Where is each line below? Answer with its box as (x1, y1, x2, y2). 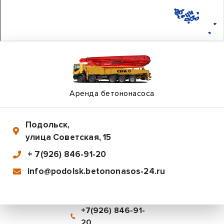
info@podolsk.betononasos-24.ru (27, 166, 165, 176)
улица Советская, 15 (25, 132, 111, 142)
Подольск (25, 119, 68, 130)
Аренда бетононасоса (69, 88, 154, 98)
